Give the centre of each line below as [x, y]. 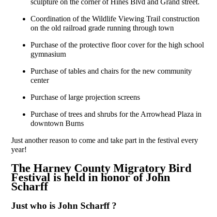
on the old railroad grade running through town [102, 28]
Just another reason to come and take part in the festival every [105, 140]
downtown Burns [57, 123]
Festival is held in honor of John [91, 177]
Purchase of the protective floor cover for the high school [117, 45]
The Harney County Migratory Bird [101, 168]
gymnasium [48, 54]
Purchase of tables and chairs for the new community [111, 71]
